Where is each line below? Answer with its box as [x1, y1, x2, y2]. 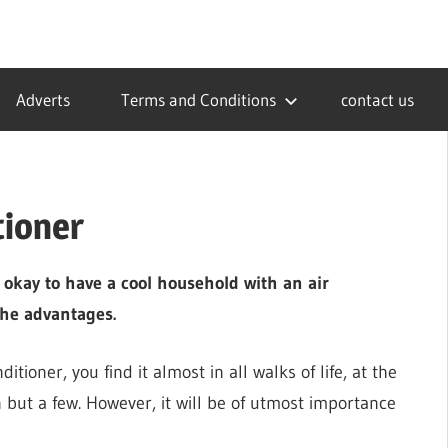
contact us [340, 89, 414, 110]
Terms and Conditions [120, 89, 276, 110]
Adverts [15, 89, 70, 110]
